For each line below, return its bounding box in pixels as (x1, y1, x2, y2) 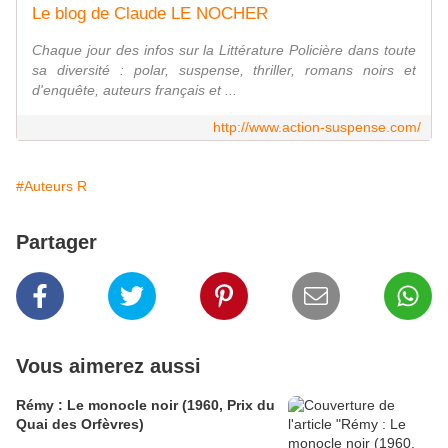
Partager (16, 231, 97, 254)
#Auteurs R (16, 178, 87, 195)
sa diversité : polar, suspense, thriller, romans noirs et (32, 62, 416, 79)
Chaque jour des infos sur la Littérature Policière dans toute (32, 42, 416, 59)
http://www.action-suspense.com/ (213, 119, 421, 136)
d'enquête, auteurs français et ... (32, 82, 237, 99)
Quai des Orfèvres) (16, 416, 144, 433)
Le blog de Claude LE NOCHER (32, 4, 268, 24)
